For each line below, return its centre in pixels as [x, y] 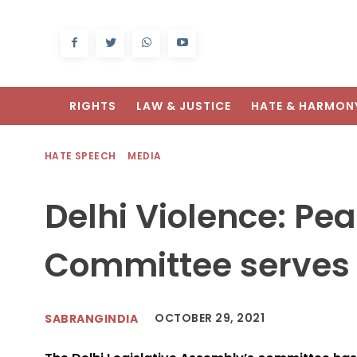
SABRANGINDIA [91, 318]
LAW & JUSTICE [184, 106]
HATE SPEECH [80, 156]
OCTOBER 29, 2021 [210, 318]
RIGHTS [93, 106]
